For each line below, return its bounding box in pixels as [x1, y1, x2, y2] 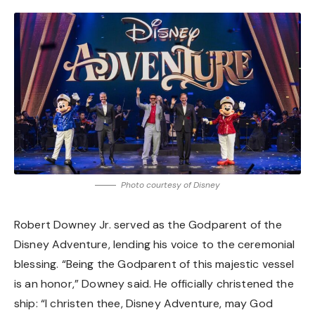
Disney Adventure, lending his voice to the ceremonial [14, 236, 295, 252]
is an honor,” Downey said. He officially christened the [14, 276, 294, 291]
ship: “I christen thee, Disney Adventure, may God [14, 295, 273, 311]
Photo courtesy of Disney [121, 179, 220, 191]
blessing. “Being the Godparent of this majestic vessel [14, 256, 295, 271]
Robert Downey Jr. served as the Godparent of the [14, 217, 282, 232]
